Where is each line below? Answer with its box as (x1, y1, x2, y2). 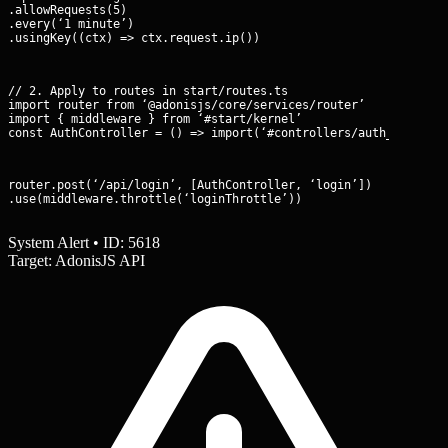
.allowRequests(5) (8, 3, 127, 18)
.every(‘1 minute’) (8, 17, 134, 32)
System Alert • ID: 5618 (8, 233, 160, 251)
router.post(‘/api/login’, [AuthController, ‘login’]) (8, 178, 372, 193)
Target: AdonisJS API (8, 251, 145, 269)
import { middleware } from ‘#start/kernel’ (8, 111, 302, 126)
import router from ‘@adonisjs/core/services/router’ (8, 97, 365, 112)
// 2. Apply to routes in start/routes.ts (8, 83, 288, 98)
